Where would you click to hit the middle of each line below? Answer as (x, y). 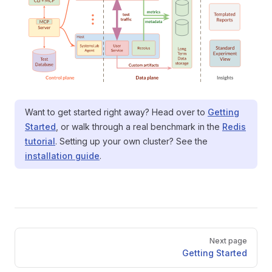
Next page (228, 241)
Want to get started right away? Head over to (116, 112)
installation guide (62, 156)
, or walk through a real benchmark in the (139, 127)
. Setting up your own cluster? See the (131, 141)
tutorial (40, 141)
